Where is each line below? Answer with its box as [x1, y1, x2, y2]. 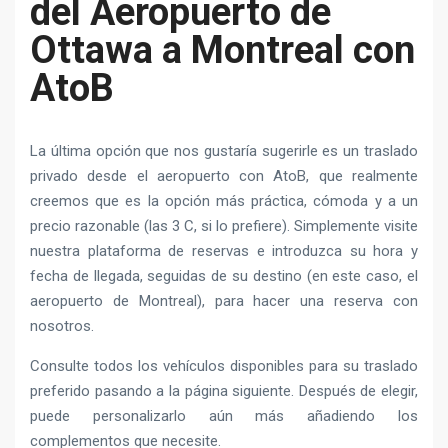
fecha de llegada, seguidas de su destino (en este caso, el [30, 266, 418, 285]
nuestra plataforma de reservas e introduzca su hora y [30, 241, 418, 260]
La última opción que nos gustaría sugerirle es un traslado [30, 141, 418, 160]
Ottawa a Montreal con [30, 27, 415, 72]
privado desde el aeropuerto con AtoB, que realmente [30, 166, 418, 185]
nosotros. [30, 316, 94, 335]
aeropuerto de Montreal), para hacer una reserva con [30, 291, 418, 310]
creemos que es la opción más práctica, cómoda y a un [30, 191, 418, 210]
